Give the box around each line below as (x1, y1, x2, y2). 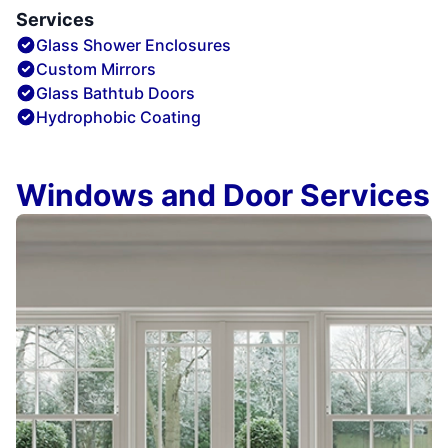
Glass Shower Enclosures (36, 34, 231, 55)
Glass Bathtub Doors (36, 82, 195, 103)
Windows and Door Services (16, 176, 430, 213)
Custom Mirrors (36, 58, 156, 79)
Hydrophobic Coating (36, 106, 201, 127)
